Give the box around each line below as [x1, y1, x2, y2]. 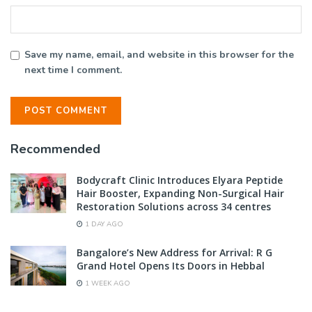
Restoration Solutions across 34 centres [77, 199, 271, 213]
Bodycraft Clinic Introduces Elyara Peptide [77, 173, 283, 187]
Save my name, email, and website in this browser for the [24, 47, 294, 61]
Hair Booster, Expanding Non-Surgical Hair [77, 186, 284, 200]
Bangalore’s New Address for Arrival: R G [77, 245, 272, 259]
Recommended [10, 140, 100, 157]
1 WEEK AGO [83, 278, 130, 288]
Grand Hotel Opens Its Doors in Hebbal [77, 258, 265, 272]
